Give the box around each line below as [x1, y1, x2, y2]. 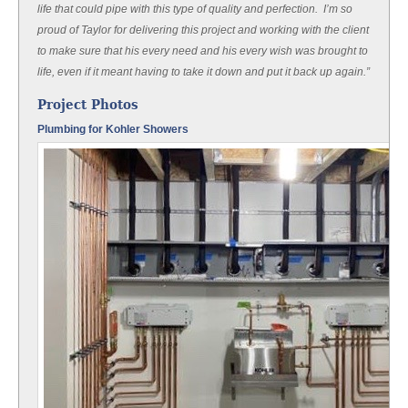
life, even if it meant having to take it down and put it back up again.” [37, 66, 370, 78]
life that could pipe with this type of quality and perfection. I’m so [37, 3, 352, 15]
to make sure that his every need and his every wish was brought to [37, 45, 368, 57]
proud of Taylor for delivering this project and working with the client [37, 24, 369, 36]
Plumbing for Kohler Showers [37, 123, 189, 136]
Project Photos [37, 97, 138, 113]
